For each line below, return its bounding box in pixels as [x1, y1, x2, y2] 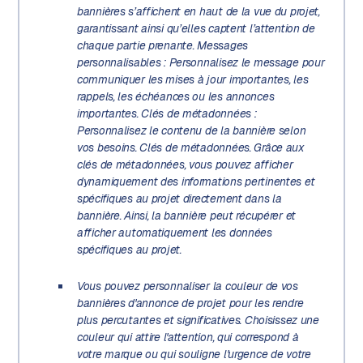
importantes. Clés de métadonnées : [76, 105, 257, 121]
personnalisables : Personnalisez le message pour [76, 54, 325, 70]
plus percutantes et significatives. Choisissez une [76, 313, 319, 328]
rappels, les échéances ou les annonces [76, 88, 275, 104]
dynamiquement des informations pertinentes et [76, 173, 315, 189]
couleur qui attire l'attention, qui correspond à [76, 330, 299, 345]
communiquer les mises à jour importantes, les [76, 71, 309, 87]
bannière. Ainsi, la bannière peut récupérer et [76, 207, 297, 223]
